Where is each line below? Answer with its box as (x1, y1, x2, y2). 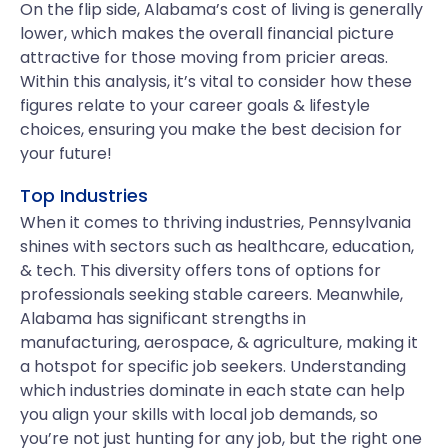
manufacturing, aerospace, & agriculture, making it (20, 331, 418, 354)
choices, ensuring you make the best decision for (20, 118, 402, 141)
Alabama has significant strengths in (20, 307, 306, 330)
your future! (20, 142, 112, 165)
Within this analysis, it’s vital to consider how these (20, 70, 412, 93)
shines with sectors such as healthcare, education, (20, 235, 414, 258)
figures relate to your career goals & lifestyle (20, 94, 370, 117)
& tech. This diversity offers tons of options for (20, 259, 381, 282)
